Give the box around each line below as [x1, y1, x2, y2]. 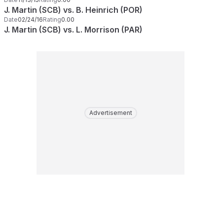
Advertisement [89, 109, 132, 116]
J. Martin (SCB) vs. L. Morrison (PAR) [4, 25, 143, 35]
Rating [43, 16, 61, 23]
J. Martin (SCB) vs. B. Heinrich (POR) [4, 5, 143, 15]
